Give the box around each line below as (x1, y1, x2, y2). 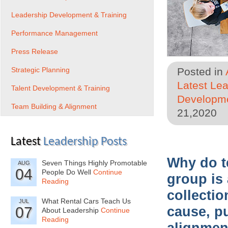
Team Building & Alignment (11, 102, 97, 110)
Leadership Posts (43, 136, 127, 148)
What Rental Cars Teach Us (42, 197, 131, 205)
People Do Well (42, 168, 93, 176)
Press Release (11, 47, 58, 55)
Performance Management (11, 29, 98, 37)
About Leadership (42, 206, 101, 214)
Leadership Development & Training (11, 11, 127, 19)
